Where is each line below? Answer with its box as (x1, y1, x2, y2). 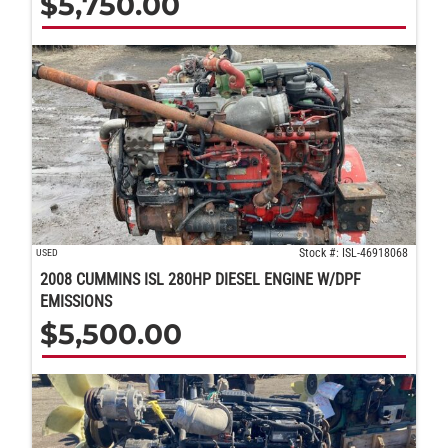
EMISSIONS (40, 292, 112, 312)
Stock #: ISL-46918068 (299, 246, 408, 261)
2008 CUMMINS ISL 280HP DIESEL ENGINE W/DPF (40, 270, 361, 290)
